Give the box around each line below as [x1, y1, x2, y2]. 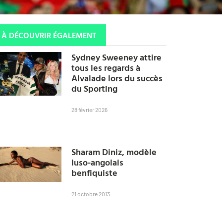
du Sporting [71, 82, 118, 96]
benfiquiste [71, 166, 118, 180]
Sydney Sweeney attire [71, 51, 162, 64]
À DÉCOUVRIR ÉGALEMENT [1, 29, 97, 41]
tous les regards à [71, 61, 141, 75]
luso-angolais [71, 156, 124, 169]
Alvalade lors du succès [71, 71, 163, 85]
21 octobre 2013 [71, 190, 111, 198]
